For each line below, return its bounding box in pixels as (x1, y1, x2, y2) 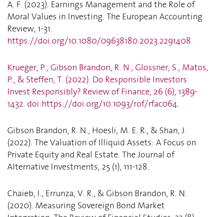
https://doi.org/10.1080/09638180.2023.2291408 (7, 34, 191, 46)
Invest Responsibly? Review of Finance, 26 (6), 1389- (7, 85, 198, 97)
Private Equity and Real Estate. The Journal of (7, 148, 174, 160)
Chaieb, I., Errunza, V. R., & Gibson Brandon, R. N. (7, 187, 187, 199)
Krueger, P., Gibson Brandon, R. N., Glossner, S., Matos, (7, 61, 208, 73)
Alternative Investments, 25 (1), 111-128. (7, 160, 149, 172)
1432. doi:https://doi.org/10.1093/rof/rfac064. (7, 97, 179, 109)
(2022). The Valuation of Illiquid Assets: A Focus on (7, 136, 196, 148)
